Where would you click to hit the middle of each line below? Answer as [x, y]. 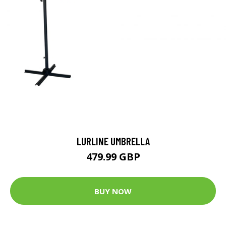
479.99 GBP [113, 157]
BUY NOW [113, 191]
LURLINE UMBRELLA [113, 141]
